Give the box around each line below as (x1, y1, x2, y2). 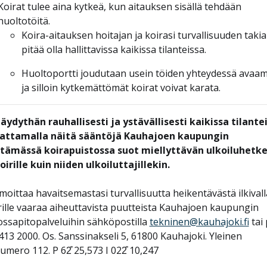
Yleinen (209, 229, 242, 243)
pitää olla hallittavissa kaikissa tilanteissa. (21, 42, 206, 56)
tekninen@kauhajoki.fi (149, 215, 249, 228)
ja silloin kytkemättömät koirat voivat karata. (21, 80, 221, 94)
